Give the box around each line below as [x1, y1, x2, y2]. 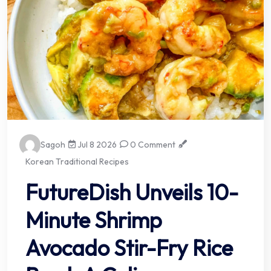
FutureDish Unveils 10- [25, 178, 238, 206]
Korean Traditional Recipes [25, 155, 129, 167]
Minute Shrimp [25, 206, 162, 233]
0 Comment [128, 139, 176, 150]
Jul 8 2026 [76, 139, 117, 150]
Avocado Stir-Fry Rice [25, 233, 233, 261]
